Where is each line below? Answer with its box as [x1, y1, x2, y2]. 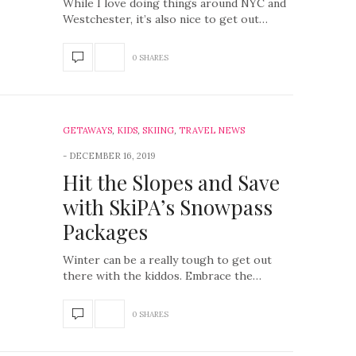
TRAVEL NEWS [179, 125, 245, 136]
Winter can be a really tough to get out [63, 253, 272, 267]
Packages [63, 218, 148, 246]
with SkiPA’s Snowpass [63, 193, 273, 221]
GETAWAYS [63, 125, 112, 136]
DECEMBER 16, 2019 [69, 150, 156, 161]
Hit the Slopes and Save [63, 168, 280, 196]
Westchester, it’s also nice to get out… [63, 12, 268, 26]
